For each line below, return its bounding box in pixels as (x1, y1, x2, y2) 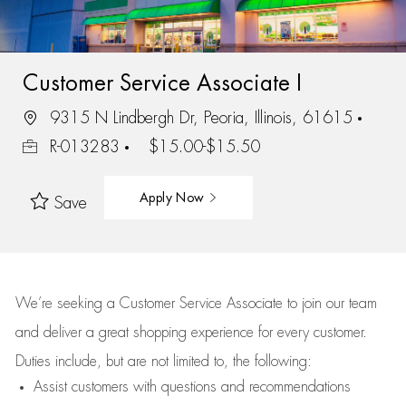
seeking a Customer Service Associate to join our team (52, 296, 377, 311)
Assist (33, 380, 67, 394)
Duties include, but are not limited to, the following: (14, 354, 312, 369)
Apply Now (139, 190, 208, 204)
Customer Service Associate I (22, 72, 302, 94)
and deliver (14, 325, 86, 340)
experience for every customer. (190, 325, 367, 340)
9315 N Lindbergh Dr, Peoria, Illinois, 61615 (43, 109, 358, 126)
